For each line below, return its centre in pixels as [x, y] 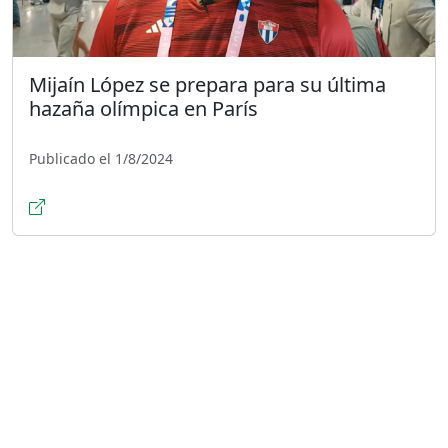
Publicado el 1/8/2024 [101, 158]
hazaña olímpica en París [143, 108]
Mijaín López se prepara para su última [207, 84]
